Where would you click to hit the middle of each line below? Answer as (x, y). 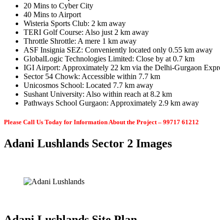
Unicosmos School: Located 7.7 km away (88, 85)
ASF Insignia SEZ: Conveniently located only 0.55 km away (118, 50)
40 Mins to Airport (52, 14)
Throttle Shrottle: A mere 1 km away (80, 41)
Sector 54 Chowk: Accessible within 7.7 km (92, 76)
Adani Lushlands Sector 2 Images (88, 143)
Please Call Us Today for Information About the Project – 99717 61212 (101, 122)
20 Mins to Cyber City (58, 5)
